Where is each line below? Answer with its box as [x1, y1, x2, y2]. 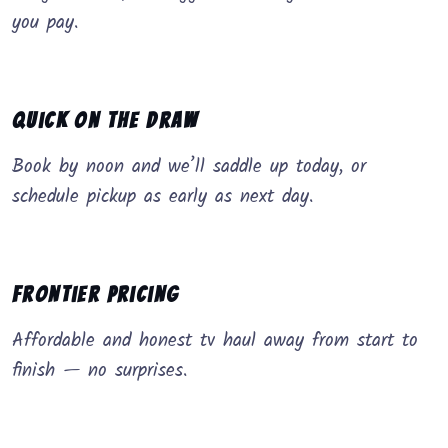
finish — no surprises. [12, 356, 188, 387]
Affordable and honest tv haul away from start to [12, 326, 418, 357]
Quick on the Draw [12, 109, 199, 133]
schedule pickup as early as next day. [12, 182, 314, 213]
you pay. [12, 8, 79, 39]
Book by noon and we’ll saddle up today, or [12, 152, 366, 183]
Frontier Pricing [12, 283, 180, 307]
